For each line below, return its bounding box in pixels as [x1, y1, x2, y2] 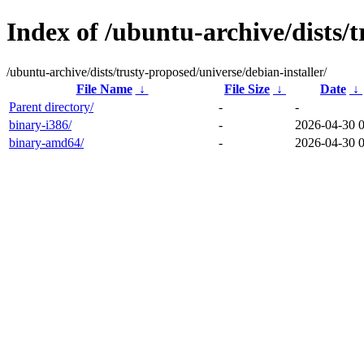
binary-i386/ [9, 117, 71, 132]
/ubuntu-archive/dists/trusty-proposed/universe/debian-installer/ [6, 64, 327, 79]
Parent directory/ [9, 99, 93, 114]
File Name [76, 81, 132, 96]
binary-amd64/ [9, 135, 84, 149]
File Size [224, 81, 270, 96]
